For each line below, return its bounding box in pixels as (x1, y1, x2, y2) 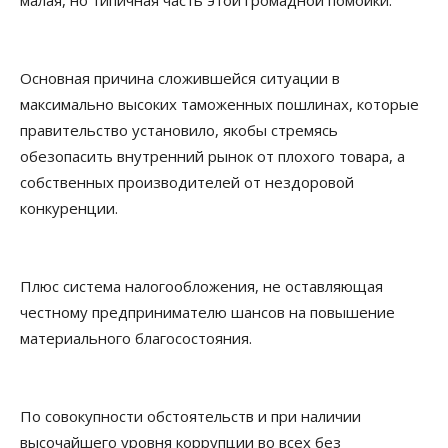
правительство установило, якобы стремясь (20, 120, 338, 141)
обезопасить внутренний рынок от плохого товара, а (20, 146, 405, 167)
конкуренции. (20, 198, 118, 219)
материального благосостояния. (20, 328, 252, 349)
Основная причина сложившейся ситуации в (20, 68, 340, 89)
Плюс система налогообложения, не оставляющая (20, 276, 383, 297)
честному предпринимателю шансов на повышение (20, 302, 395, 323)
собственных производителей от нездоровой (20, 172, 354, 193)
